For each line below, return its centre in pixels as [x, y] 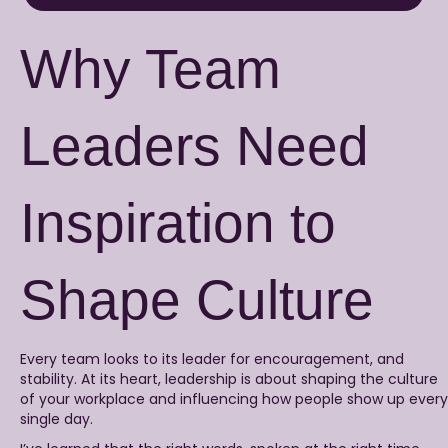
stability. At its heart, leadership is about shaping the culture [229, 379]
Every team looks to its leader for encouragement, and [212, 359]
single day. [56, 419]
